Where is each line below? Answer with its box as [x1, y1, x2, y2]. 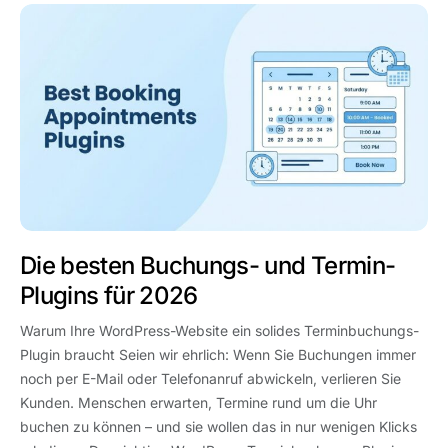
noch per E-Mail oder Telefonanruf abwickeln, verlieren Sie [20, 370, 401, 388]
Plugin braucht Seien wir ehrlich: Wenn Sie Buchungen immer [20, 346, 416, 364]
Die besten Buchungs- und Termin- [20, 251, 396, 281]
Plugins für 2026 [20, 281, 198, 311]
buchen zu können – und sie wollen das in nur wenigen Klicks [20, 418, 417, 436]
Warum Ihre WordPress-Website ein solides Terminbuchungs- [20, 322, 419, 340]
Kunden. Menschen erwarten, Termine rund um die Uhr [20, 394, 377, 412]
